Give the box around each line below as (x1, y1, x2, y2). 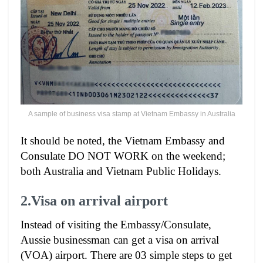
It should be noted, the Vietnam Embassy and (21, 134, 225, 147)
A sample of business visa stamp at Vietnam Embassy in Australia (28, 109, 235, 118)
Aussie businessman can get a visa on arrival (21, 234, 219, 247)
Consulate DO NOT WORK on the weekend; (21, 149, 225, 162)
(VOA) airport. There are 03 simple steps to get (21, 249, 232, 262)
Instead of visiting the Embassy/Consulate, (21, 218, 211, 231)
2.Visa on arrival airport (21, 193, 168, 209)
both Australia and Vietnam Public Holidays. (21, 164, 221, 177)
